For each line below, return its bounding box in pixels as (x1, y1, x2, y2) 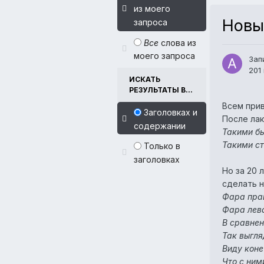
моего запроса (134, 51, 195, 61)
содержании (134, 120, 186, 131)
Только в (144, 141, 180, 151)
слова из (159, 37, 196, 48)
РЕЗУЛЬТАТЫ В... (129, 85, 193, 95)
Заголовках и (144, 107, 197, 117)
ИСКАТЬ (129, 75, 160, 84)
